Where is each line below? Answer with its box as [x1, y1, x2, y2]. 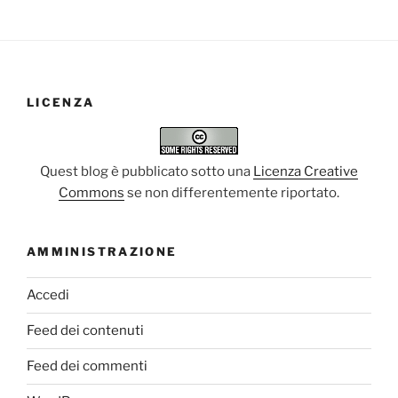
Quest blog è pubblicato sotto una [40, 163, 253, 180]
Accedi [27, 287, 69, 304]
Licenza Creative [253, 163, 358, 180]
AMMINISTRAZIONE [27, 244, 178, 259]
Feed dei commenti [27, 358, 147, 375]
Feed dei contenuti [27, 322, 144, 339]
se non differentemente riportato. [124, 185, 339, 202]
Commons [59, 185, 124, 202]
